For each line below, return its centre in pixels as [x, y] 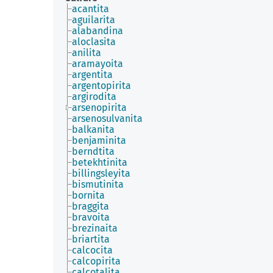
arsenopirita [99, 108]
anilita [87, 53]
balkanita [93, 129]
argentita [92, 75]
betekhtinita [100, 162]
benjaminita [99, 140]
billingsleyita [101, 173]
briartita [91, 239]
